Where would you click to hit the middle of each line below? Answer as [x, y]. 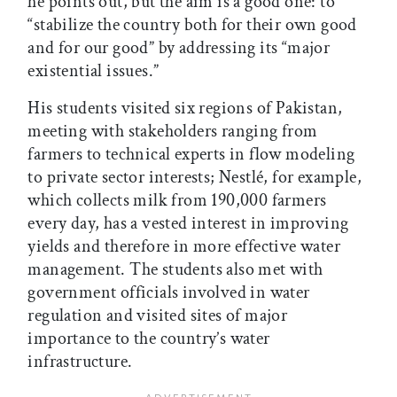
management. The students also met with [175, 270]
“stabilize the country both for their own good [192, 25]
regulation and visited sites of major [158, 316]
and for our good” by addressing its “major [179, 48]
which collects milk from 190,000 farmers [177, 201]
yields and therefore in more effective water [184, 247]
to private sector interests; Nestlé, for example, [195, 178]
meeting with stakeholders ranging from [173, 132]
